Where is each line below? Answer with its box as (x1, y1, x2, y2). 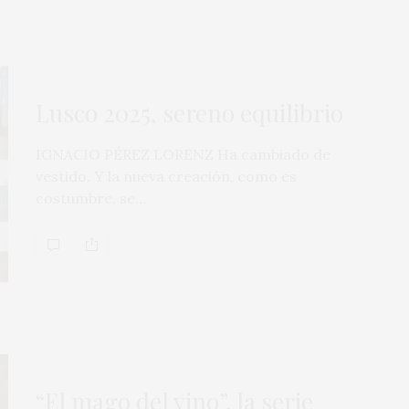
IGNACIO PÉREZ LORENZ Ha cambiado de (36, 145, 330, 164)
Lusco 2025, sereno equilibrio (36, 97, 343, 130)
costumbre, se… (36, 189, 146, 208)
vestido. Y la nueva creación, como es (36, 167, 297, 186)
